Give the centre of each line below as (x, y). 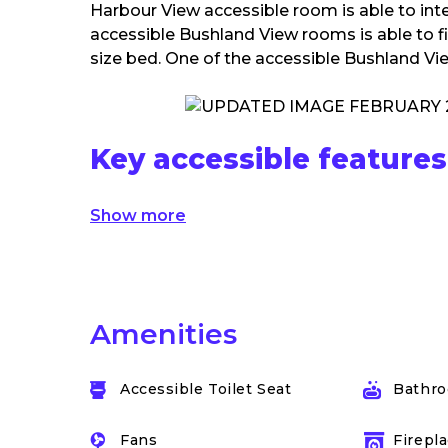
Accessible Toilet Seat (206, 389)
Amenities (163, 334)
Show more (138, 215)
